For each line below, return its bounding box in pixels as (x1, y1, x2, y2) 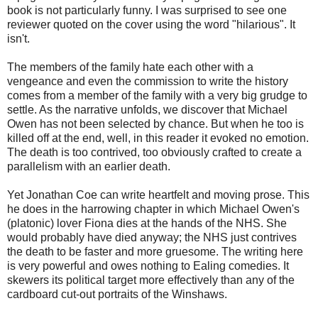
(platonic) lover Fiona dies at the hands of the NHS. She (7, 216, 287, 229)
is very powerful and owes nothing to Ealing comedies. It (7, 259, 289, 272)
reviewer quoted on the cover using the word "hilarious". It (7, 18, 295, 31)
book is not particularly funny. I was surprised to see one (7, 4, 287, 16)
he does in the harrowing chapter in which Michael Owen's (7, 202, 300, 215)
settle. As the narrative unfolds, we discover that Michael (7, 103, 287, 116)
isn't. (7, 32, 30, 45)
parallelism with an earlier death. (7, 160, 170, 172)
